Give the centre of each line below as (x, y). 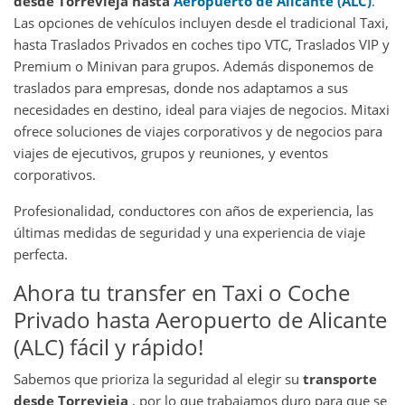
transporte (340, 378)
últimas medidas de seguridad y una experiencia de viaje (189, 232)
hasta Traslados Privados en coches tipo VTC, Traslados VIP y (202, 44)
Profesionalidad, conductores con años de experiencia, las (193, 210)
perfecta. (42, 254)
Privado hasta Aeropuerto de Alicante (200, 319)
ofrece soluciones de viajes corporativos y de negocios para (198, 131)
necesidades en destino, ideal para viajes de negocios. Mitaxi (202, 109)
